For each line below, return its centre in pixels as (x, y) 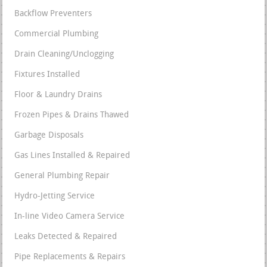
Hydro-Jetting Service (55, 197)
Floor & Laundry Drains (58, 95)
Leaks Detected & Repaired (66, 237)
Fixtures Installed (47, 75)
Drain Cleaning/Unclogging (64, 55)
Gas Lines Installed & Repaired (72, 156)
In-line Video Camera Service (70, 217)
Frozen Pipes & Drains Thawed (72, 116)
